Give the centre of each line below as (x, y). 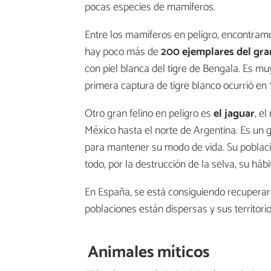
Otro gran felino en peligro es (149, 114)
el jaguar (234, 114)
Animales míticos (149, 253)
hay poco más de (123, 52)
